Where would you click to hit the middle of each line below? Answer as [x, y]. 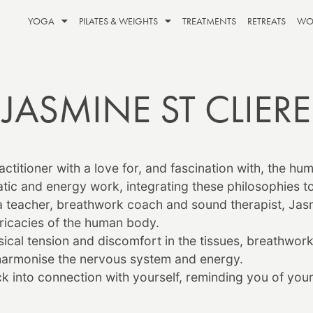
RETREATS [267, 21]
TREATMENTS [209, 21]
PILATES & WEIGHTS [118, 21]
